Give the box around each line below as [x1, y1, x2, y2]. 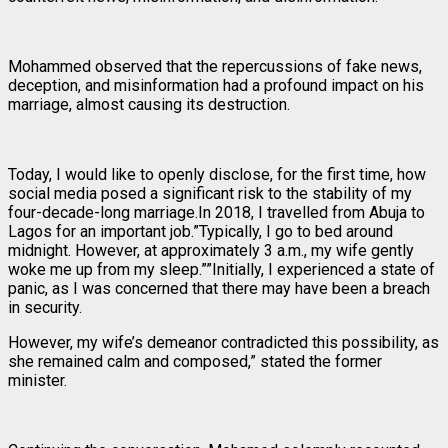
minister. [8, 370, 67, 390]
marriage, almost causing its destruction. [8, 94, 290, 114]
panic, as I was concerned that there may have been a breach [8, 278, 430, 298]
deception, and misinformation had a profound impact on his [8, 75, 424, 95]
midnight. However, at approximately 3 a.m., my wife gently [8, 240, 414, 260]
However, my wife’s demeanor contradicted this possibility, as [8, 332, 439, 352]
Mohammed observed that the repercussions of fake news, [8, 56, 422, 76]
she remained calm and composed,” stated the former [8, 351, 382, 371]
